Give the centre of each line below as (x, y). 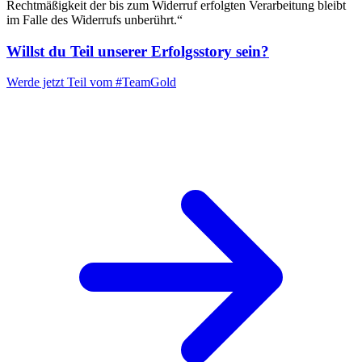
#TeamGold (146, 82)
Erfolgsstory (192, 51)
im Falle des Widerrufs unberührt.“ (95, 19)
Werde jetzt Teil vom (61, 82)
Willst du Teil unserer (79, 51)
